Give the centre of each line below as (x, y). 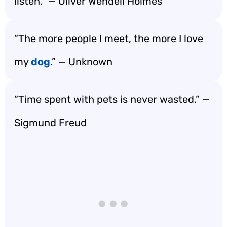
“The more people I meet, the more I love (109, 39)
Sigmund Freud (50, 123)
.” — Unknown (81, 62)
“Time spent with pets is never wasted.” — (112, 99)
